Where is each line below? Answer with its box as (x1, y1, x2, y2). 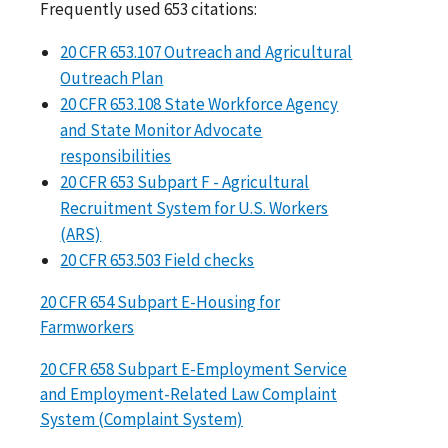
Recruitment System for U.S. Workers (60, 196, 329, 219)
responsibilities (60, 144, 172, 167)
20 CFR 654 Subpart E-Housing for (40, 290, 280, 313)
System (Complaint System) (40, 407, 243, 430)
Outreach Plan (60, 66, 164, 89)
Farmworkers (40, 315, 134, 338)
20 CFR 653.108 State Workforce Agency (60, 92, 339, 115)
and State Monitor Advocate (60, 118, 263, 141)
